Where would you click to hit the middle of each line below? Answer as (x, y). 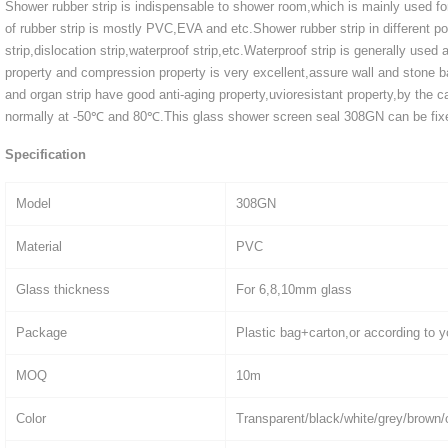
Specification (45, 155)
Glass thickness (63, 290)
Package (41, 333)
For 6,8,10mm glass (294, 290)
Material (39, 247)
